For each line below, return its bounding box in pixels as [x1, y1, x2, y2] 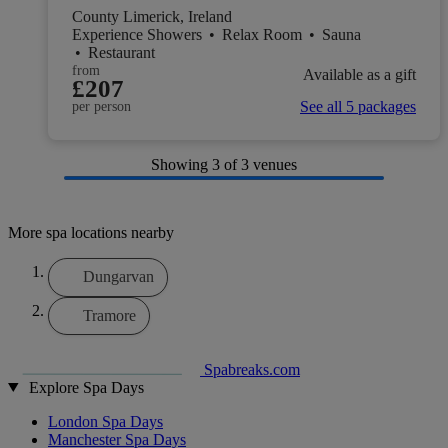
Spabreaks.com [204, 360, 300, 378]
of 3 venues [224, 155, 297, 173]
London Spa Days [48, 412, 163, 430]
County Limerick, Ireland [72, 7, 232, 25]
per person [72, 98, 131, 114]
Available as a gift [303, 66, 416, 84]
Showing [151, 155, 212, 173]
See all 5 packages [300, 97, 416, 115]
